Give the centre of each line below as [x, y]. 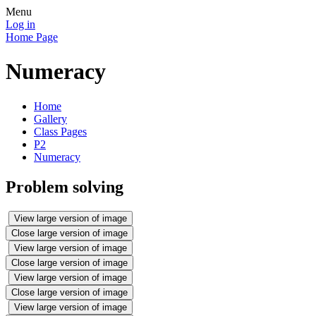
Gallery [50, 119]
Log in [20, 24]
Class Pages [60, 131]
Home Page [32, 37]
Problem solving [65, 187]
